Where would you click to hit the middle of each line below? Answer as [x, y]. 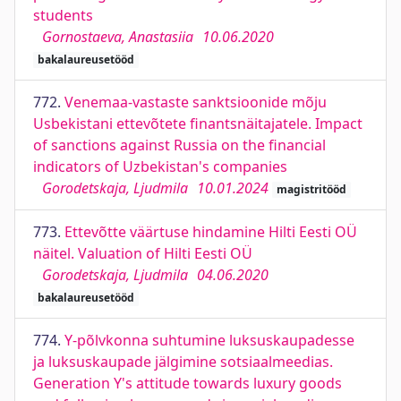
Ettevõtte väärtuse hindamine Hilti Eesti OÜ [211, 232]
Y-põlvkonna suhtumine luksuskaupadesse [209, 340]
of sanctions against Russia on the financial [179, 145]
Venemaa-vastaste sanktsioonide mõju [196, 102]
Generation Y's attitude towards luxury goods [188, 383]
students [63, 15]
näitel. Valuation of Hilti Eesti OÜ [143, 253]
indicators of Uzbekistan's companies [160, 166]
